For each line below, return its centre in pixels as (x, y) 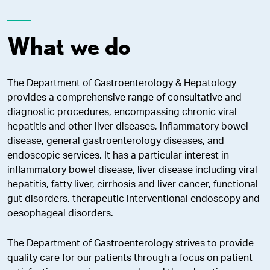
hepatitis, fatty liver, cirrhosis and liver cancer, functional (133, 184)
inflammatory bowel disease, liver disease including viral (132, 170)
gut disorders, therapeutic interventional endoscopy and (133, 199)
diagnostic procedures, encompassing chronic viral (122, 112)
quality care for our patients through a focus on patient (130, 258)
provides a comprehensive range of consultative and (124, 98)
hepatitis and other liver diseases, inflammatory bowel (128, 127)
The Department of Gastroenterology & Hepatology (122, 83)
